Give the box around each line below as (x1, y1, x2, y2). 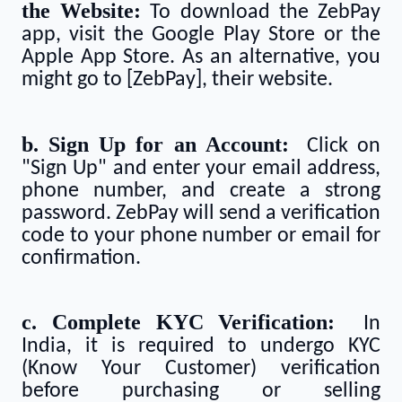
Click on (288, 135, 380, 157)
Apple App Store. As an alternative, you (22, 47, 380, 69)
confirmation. (22, 247, 141, 269)
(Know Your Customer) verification (22, 358, 380, 380)
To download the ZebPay (141, 2, 381, 24)
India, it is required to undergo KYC (22, 336, 380, 358)
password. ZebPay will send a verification (22, 202, 380, 224)
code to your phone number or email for (22, 224, 380, 247)
